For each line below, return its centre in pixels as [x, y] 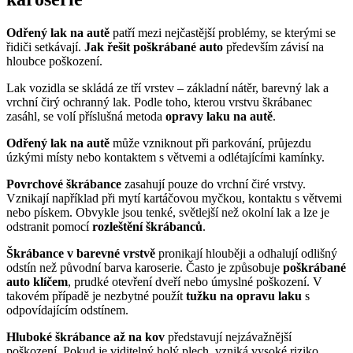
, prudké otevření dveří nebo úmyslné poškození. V [195, 281]
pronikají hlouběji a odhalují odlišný [246, 253]
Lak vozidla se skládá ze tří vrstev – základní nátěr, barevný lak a [167, 87]
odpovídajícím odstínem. [67, 310]
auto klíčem [37, 281]
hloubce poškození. [54, 61]
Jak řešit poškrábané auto [154, 46]
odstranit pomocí [49, 226]
